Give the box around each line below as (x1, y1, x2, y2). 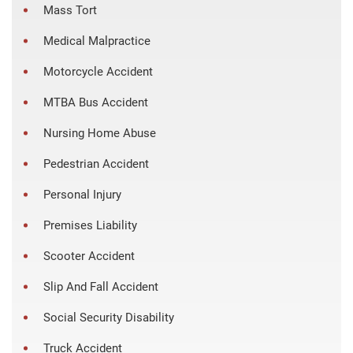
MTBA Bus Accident (43, 95, 148, 110)
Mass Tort (43, 3, 97, 18)
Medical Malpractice (43, 34, 150, 49)
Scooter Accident (43, 249, 135, 264)
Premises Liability (43, 218, 137, 233)
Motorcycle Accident (43, 65, 153, 80)
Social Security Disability (43, 310, 174, 325)
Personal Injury (43, 188, 121, 203)
